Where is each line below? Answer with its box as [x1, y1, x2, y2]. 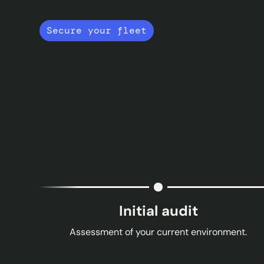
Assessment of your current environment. [70, 226, 247, 238]
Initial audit [118, 202, 198, 220]
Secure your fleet [47, 24, 147, 37]
